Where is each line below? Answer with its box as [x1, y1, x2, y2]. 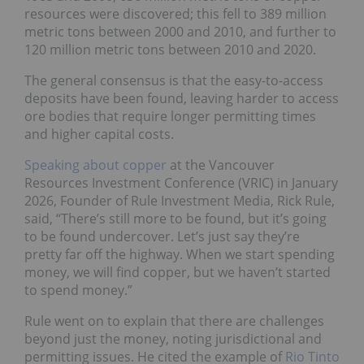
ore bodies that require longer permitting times [24, 107, 316, 126]
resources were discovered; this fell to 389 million [24, 5, 327, 24]
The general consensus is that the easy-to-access [24, 71, 323, 90]
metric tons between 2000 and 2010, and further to [24, 23, 336, 41]
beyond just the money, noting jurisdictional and [24, 330, 322, 349]
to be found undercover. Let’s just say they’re [24, 227, 300, 246]
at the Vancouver [167, 156, 275, 175]
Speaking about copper [24, 156, 167, 175]
